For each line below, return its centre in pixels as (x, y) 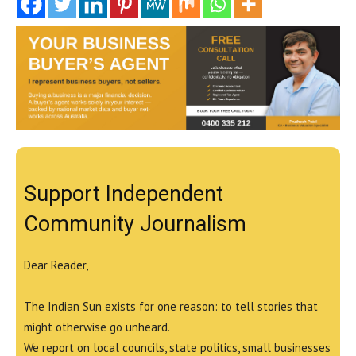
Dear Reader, (56, 265)
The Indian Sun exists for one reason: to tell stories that (171, 307)
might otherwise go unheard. (97, 327)
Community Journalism (135, 224)
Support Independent (124, 194)
